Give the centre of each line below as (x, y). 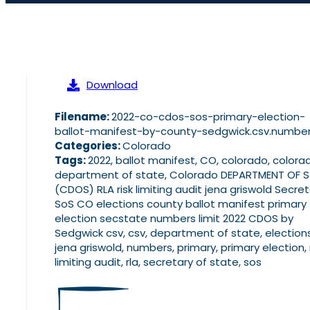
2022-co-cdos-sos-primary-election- (208, 117)
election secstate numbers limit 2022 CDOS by (174, 219)
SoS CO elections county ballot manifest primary (181, 204)
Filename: (83, 117)
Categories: (89, 146)
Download (112, 85)
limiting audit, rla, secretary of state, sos (158, 262)
